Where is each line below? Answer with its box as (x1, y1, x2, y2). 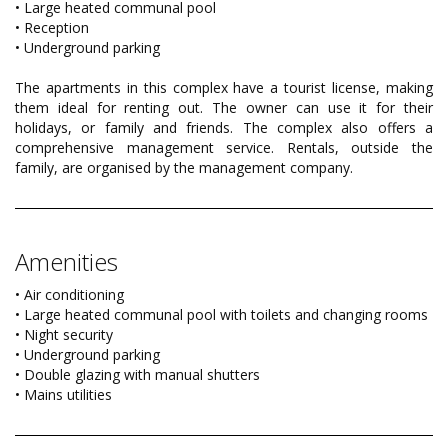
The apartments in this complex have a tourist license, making (15, 78, 433, 98)
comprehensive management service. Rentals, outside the (15, 138, 433, 158)
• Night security (15, 325, 113, 345)
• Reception (15, 18, 89, 38)
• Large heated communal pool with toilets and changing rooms (15, 305, 428, 325)
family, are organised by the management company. (15, 158, 353, 178)
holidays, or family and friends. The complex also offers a (15, 118, 433, 138)
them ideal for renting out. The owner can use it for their (15, 98, 433, 118)
